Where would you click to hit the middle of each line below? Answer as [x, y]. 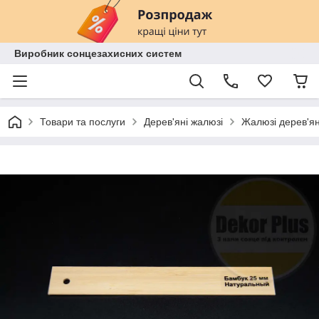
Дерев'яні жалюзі [183, 122]
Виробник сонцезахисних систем [98, 53]
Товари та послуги [83, 122]
